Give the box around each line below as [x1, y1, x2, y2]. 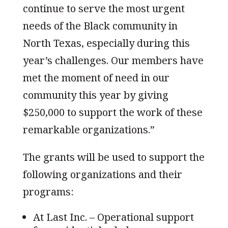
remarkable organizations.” [22, 122, 155, 136]
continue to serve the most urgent [22, 1, 185, 15]
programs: [22, 184, 74, 198]
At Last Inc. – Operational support [33, 210, 194, 224]
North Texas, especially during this [22, 36, 190, 50]
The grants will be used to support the [22, 150, 205, 164]
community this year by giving [22, 88, 168, 102]
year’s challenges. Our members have [22, 53, 204, 67]
